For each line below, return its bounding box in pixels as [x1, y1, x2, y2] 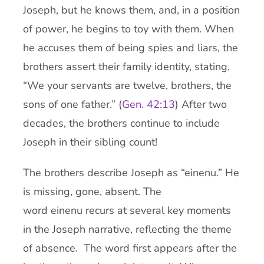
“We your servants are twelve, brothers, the [22, 78, 232, 93]
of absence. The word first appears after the [22, 241, 237, 255]
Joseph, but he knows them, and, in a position [22, 3, 240, 17]
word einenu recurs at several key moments [22, 203, 231, 217]
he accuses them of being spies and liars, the [22, 41, 238, 55]
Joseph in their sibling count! [22, 135, 157, 149]
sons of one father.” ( [22, 97, 122, 111]
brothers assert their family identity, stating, [22, 60, 230, 74]
